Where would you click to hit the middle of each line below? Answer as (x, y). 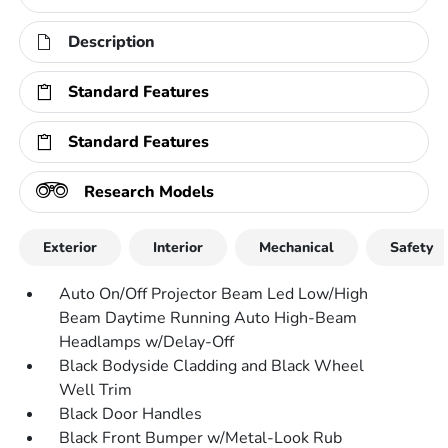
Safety (412, 247)
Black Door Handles (131, 414)
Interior (178, 247)
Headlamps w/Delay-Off (147, 342)
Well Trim (96, 390)
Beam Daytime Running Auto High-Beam (208, 318)
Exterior (70, 247)
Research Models (149, 192)
